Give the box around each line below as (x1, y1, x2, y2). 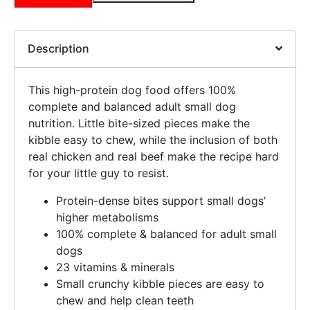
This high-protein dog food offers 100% (28, 82, 236, 97)
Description (28, 41, 90, 55)
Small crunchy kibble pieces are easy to (56, 276, 264, 291)
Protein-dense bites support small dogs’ (56, 193, 266, 208)
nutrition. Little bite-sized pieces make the (28, 116, 250, 130)
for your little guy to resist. (28, 165, 169, 180)
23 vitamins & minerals (56, 259, 174, 274)
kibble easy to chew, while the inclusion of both (28, 132, 277, 147)
